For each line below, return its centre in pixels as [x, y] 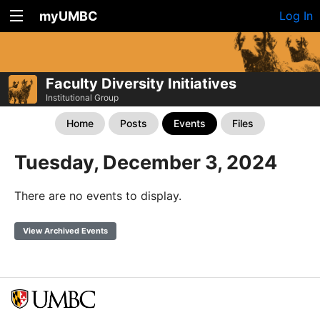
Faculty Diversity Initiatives [141, 83]
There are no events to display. [98, 195]
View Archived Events [65, 230]
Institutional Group [82, 97]
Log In [296, 16]
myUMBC [69, 16]
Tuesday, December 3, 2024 [146, 162]
